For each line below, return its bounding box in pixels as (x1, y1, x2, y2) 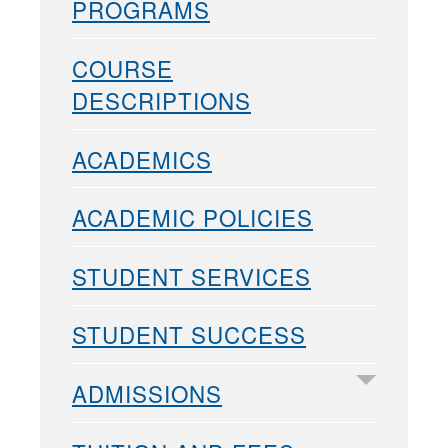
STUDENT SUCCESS (72, 318, 306, 351)
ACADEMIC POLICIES (72, 201, 313, 234)
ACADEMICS (72, 142, 212, 175)
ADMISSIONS (72, 377, 222, 410)
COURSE (72, 52, 173, 85)
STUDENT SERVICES (72, 259, 311, 292)
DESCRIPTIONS (72, 84, 251, 117)
